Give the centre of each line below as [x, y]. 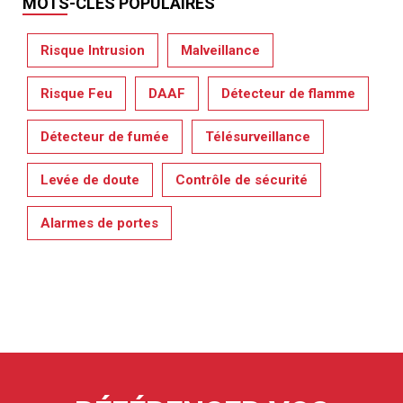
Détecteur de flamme [288, 93]
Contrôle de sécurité [242, 179]
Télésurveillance [258, 136]
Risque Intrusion [93, 50]
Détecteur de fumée [105, 136]
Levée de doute [90, 179]
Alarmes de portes [99, 223]
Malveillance [220, 50]
